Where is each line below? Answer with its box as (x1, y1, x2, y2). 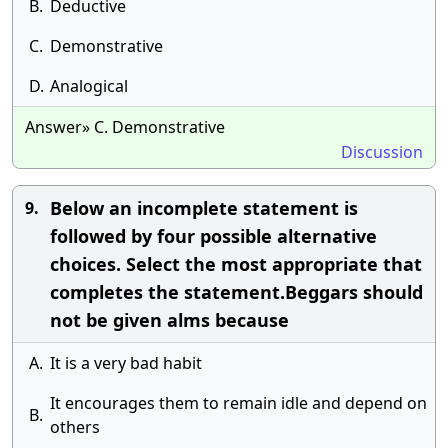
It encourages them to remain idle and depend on (50, 392, 427, 414)
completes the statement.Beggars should (50, 280, 423, 304)
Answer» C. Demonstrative (25, 116, 225, 138)
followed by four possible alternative (50, 224, 377, 248)
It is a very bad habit (50, 352, 202, 374)
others (50, 416, 100, 438)
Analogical (50, 75, 128, 97)
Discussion (341, 141, 423, 163)
